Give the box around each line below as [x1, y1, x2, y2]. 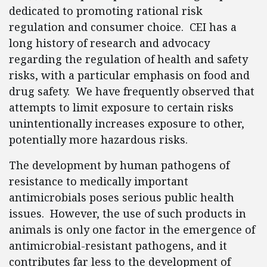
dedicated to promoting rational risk [9, 4, 203, 18]
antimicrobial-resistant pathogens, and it [9, 238, 227, 253]
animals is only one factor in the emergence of [9, 222, 255, 237]
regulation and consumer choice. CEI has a [9, 20, 237, 34]
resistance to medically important [9, 174, 188, 188]
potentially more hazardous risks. [9, 132, 191, 147]
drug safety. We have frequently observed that [9, 84, 254, 98]
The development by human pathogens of [9, 158, 229, 172]
